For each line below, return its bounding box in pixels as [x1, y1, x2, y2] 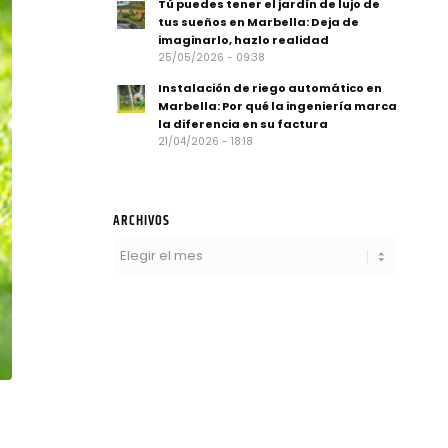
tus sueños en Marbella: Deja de [158, 14, 360, 30]
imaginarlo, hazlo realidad [158, 32, 330, 48]
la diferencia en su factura [158, 116, 329, 132]
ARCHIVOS [113, 210, 171, 232]
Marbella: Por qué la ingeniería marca [158, 98, 398, 114]
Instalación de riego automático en [158, 80, 383, 96]
